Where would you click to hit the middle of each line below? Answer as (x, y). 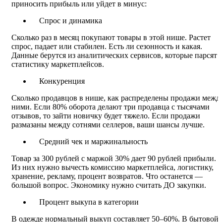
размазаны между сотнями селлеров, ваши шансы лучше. (108, 124)
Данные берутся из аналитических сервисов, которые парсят (114, 55)
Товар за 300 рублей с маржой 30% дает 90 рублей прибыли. (114, 158)
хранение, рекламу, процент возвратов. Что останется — (107, 176)
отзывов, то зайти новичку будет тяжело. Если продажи (106, 115)
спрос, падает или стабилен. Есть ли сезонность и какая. (107, 46)
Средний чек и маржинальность (93, 141)
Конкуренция (62, 81)
